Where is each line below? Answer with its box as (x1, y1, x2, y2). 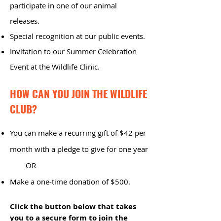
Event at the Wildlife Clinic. (10, 62, 100, 72)
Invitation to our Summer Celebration (10, 46, 137, 56)
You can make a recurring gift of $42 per (10, 128, 146, 138)
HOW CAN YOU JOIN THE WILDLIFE (10, 86, 147, 101)
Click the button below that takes (10, 201, 136, 212)
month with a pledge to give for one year (10, 144, 148, 154)
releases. (10, 16, 39, 26)
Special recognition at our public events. (10, 31, 145, 41)
